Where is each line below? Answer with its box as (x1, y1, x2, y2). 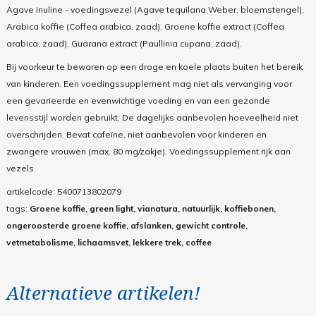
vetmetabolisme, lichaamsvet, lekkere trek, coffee (6, 237, 212, 248)
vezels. (6, 163, 36, 174)
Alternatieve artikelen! (6, 280, 200, 306)
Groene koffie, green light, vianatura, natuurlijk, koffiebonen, (29, 203, 276, 214)
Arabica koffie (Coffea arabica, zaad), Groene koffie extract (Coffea (6, 21, 284, 32)
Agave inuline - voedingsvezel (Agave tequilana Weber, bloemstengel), (6, 4, 304, 16)
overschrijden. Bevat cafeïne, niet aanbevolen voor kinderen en (6, 129, 267, 140)
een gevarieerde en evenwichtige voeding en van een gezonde (6, 95, 270, 107)
